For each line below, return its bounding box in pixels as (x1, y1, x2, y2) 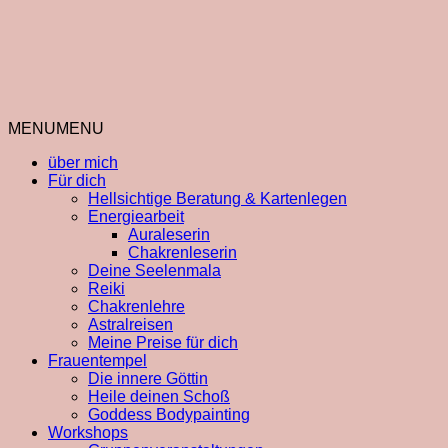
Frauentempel (48, 352, 147, 369)
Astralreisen (88, 316, 173, 333)
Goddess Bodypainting (88, 406, 250, 423)
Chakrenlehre (88, 298, 185, 315)
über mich (48, 154, 118, 171)
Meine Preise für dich (88, 334, 238, 351)
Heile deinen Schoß (88, 388, 230, 405)
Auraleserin (128, 226, 210, 243)
